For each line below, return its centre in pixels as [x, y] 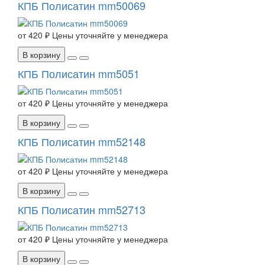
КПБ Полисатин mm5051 [79, 74]
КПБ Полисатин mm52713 [82, 210]
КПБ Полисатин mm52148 [82, 142]
